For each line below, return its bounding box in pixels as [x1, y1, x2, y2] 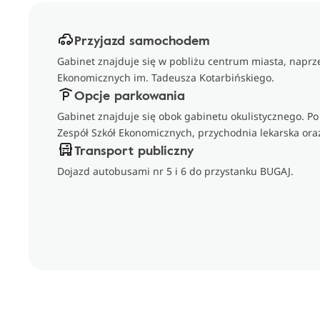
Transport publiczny [74, 141, 194, 159]
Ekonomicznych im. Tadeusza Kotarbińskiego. [57, 71, 274, 84]
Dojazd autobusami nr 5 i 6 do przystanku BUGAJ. [57, 164, 294, 178]
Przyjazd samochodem [74, 31, 210, 49]
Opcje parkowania [74, 86, 185, 104]
